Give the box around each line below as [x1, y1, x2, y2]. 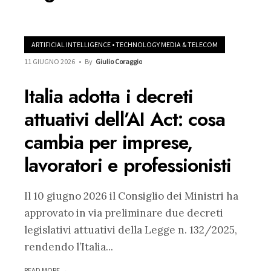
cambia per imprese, [24, 128, 192, 157]
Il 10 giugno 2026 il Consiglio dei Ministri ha [24, 189, 238, 203]
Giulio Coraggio [96, 57, 142, 67]
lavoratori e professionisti [24, 151, 232, 180]
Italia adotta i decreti [24, 82, 193, 111]
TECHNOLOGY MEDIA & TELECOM [116, 40, 218, 50]
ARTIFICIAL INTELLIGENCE [31, 40, 111, 50]
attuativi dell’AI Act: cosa [24, 105, 226, 134]
